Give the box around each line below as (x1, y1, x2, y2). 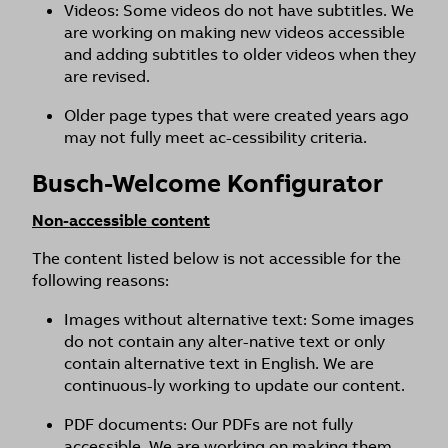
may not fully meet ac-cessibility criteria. (64, 127, 367, 148)
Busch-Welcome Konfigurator (32, 167, 383, 200)
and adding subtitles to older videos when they (64, 44, 416, 65)
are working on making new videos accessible (64, 22, 405, 43)
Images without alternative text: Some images (64, 309, 414, 330)
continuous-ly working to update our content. (64, 375, 405, 396)
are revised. (64, 66, 150, 87)
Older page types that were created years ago (64, 105, 409, 126)
